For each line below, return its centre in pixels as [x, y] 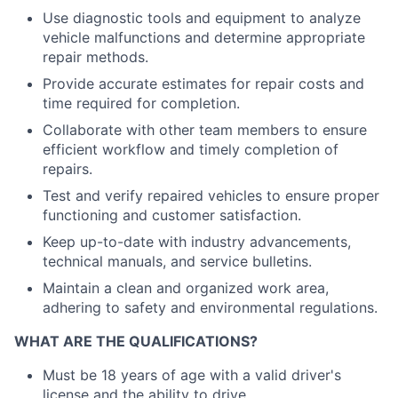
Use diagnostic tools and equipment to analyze [202, 18]
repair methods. [96, 57]
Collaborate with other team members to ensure [205, 130]
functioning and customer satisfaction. [172, 215]
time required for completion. [141, 103]
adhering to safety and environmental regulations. [210, 307]
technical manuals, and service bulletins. [177, 261]
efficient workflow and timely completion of [191, 149]
